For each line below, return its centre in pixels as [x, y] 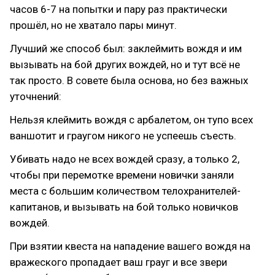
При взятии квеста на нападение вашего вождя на [130, 246]
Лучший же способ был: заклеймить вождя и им [126, 48]
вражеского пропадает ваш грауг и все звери [118, 262]
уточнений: [36, 96]
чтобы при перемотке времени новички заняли [122, 175]
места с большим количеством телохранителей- [125, 191]
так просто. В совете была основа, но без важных [129, 80]
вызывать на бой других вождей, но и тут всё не [125, 64]
